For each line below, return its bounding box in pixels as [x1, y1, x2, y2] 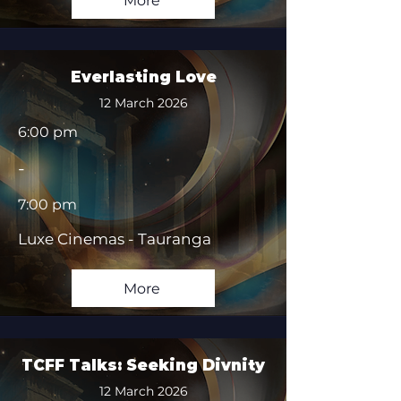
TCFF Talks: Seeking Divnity [21, 356, 265, 374]
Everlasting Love [70, 68, 217, 86]
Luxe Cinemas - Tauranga [18, 230, 211, 248]
